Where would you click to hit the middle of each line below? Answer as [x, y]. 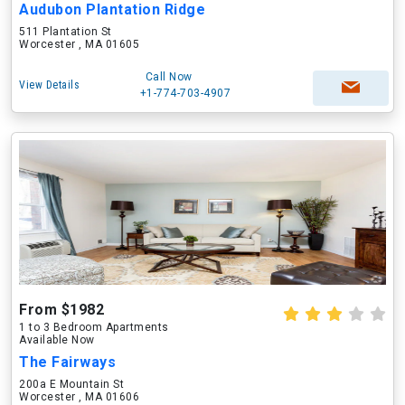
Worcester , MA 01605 [79, 44]
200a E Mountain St [71, 384]
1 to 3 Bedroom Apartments [94, 327]
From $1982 [61, 310]
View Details [49, 85]
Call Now [169, 77]
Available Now [57, 340]
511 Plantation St [66, 32]
